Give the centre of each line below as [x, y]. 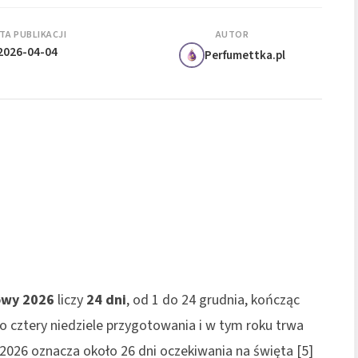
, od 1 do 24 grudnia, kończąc [213, 300]
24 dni [106, 300]
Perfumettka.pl [245, 55]
